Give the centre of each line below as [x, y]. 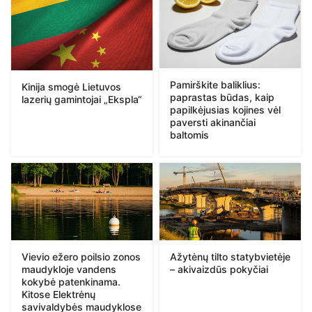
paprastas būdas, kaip [222, 97]
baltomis [189, 135]
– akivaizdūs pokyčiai [219, 269]
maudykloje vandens [69, 269]
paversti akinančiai [213, 123]
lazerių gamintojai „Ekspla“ [82, 99]
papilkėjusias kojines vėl [225, 110]
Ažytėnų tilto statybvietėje [230, 256]
